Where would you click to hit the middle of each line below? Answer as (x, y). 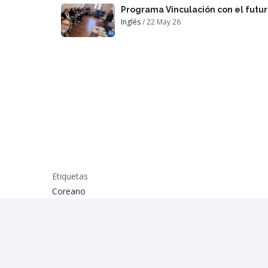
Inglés (131, 22)
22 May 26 (164, 22)
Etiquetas (70, 176)
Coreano (69, 191)
